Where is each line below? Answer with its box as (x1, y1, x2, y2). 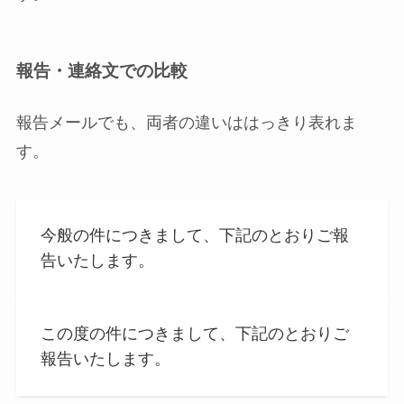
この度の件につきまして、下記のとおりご (40, 325, 349, 344)
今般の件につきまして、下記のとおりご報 (40, 225, 349, 244)
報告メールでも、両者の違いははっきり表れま (15, 113, 357, 132)
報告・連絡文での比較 (15, 60, 188, 80)
